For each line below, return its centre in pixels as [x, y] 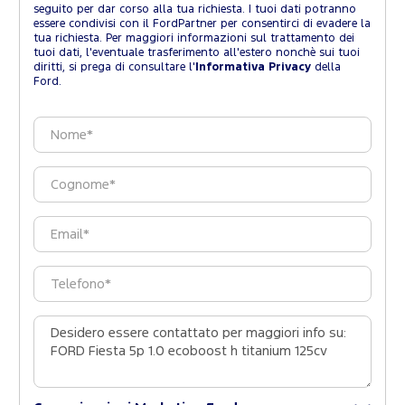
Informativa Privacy [253, 68]
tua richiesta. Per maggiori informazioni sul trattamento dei [194, 39]
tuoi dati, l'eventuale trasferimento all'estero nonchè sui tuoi [197, 53]
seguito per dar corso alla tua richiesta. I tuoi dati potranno [195, 10]
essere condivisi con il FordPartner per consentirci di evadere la [202, 24]
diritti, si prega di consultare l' [114, 68]
